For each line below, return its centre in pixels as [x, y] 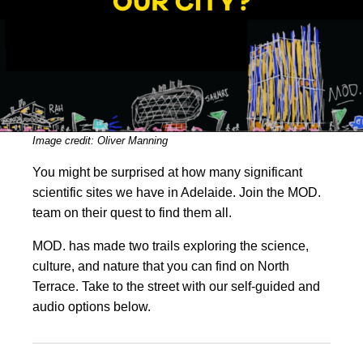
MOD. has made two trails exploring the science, [171, 246]
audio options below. [92, 307]
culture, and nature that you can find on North [161, 267]
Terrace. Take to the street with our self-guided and [176, 287]
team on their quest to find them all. [132, 213]
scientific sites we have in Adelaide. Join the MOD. [177, 193]
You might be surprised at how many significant [167, 173]
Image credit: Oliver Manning [100, 141]
